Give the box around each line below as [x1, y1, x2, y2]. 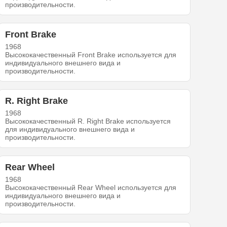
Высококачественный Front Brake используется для [5, 51, 177, 59]
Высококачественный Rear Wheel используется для [5, 183, 177, 192]
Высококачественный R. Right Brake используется [5, 117, 171, 126]
